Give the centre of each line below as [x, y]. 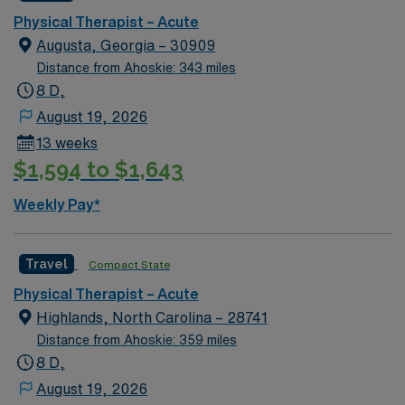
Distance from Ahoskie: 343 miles [137, 68]
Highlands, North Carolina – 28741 [152, 317]
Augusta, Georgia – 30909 [126, 45]
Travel [47, 264]
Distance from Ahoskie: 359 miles [137, 339]
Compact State [129, 264]
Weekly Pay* [57, 204]
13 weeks [67, 143]
